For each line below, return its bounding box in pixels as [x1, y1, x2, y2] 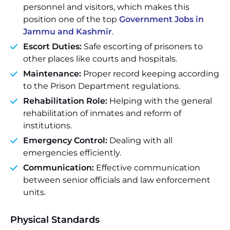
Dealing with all [109, 136, 172, 145]
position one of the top [23, 14, 119, 24]
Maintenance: [23, 69, 83, 79]
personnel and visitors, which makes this [23, 2, 189, 12]
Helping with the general [109, 96, 212, 106]
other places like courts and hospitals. [23, 54, 177, 64]
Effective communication [96, 163, 200, 172]
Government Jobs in [119, 14, 204, 24]
